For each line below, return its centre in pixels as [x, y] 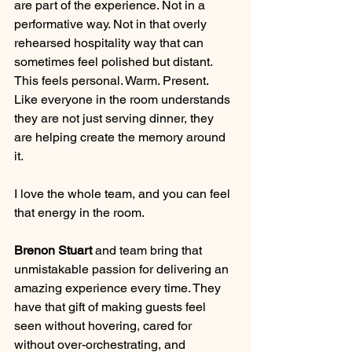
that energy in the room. [79, 212]
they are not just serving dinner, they [115, 118]
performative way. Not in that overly [112, 24]
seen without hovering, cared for [104, 325]
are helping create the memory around [121, 137]
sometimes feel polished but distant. [115, 61]
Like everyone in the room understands [124, 99]
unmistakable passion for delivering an [123, 269]
